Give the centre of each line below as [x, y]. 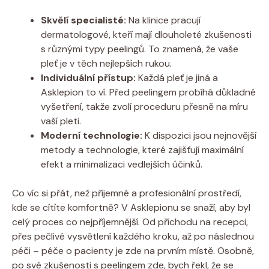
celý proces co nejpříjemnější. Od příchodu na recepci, [130, 222]
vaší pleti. [61, 121]
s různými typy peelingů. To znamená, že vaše [140, 49]
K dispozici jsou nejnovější [199, 135]
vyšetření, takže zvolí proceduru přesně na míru [144, 106]
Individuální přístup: [88, 77]
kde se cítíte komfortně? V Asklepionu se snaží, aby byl [131, 207]
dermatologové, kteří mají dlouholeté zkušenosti [146, 34]
